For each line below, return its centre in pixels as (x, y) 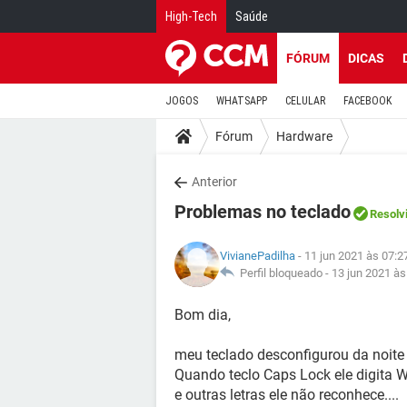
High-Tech (191, 16)
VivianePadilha (258, 256)
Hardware (304, 136)
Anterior (214, 182)
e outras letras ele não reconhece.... (287, 395)
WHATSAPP (242, 101)
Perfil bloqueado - (283, 273)
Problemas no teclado (263, 212)
